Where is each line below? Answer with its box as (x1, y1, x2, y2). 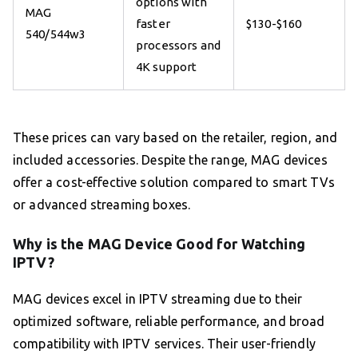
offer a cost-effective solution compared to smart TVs (13, 174, 335, 189)
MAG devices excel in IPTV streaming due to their (13, 291, 303, 306)
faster (136, 16, 170, 30)
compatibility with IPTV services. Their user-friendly (13, 336, 316, 351)
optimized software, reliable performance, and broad (13, 313, 325, 328)
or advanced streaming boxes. (13, 197, 191, 212)
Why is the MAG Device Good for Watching (13, 235, 305, 252)
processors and (136, 38, 221, 52)
